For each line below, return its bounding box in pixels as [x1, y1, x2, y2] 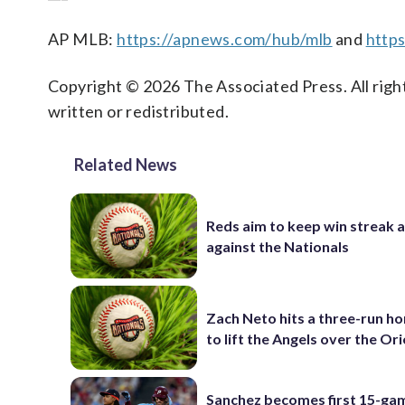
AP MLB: [48, 29, 118, 50]
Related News [74, 155, 177, 175]
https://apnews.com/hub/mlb [117, 29, 333, 50]
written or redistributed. [48, 101, 229, 122]
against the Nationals [206, 238, 350, 256]
